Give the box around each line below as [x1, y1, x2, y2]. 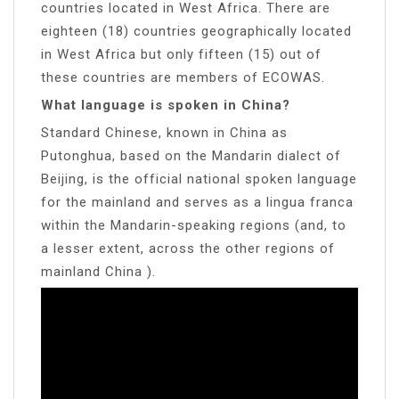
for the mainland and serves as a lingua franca [41, 193, 354, 210]
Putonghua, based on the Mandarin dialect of [41, 147, 341, 164]
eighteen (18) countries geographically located [41, 22, 352, 39]
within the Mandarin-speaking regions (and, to [41, 216, 346, 233]
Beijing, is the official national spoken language [41, 170, 357, 187]
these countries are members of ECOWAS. [41, 69, 325, 85]
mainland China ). [41, 263, 156, 280]
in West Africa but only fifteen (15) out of [41, 45, 322, 62]
